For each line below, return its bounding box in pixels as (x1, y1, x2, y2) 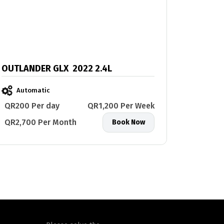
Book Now (112, 118, 145, 127)
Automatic (16, 86, 50, 94)
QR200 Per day (4, 101, 59, 111)
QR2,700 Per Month (4, 117, 76, 127)
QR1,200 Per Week (87, 101, 154, 111)
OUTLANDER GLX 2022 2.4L (1, 63, 112, 74)
